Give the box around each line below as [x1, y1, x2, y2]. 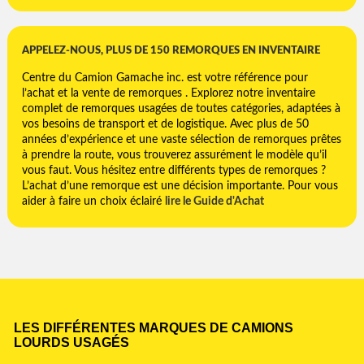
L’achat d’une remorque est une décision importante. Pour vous [22, 180, 338, 192]
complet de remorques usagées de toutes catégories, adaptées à [22, 102, 340, 115]
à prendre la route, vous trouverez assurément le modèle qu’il [22, 149, 327, 161]
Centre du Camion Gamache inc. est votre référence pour [22, 71, 308, 84]
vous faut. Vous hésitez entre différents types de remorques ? [22, 164, 326, 176]
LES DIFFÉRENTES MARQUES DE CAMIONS [14, 321, 293, 336]
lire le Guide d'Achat [165, 195, 264, 207]
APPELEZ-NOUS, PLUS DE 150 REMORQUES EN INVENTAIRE [22, 45, 320, 55]
